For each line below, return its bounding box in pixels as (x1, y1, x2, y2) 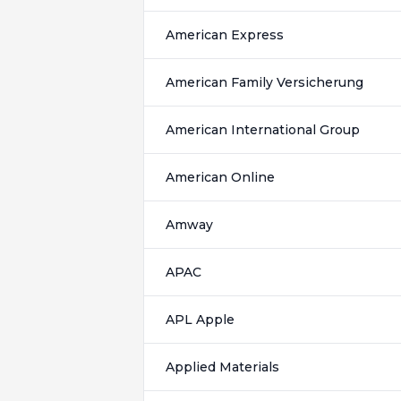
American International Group (166, 122, 360, 138)
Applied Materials (166, 359, 279, 375)
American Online (166, 169, 275, 185)
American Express (166, 27, 284, 43)
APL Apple (166, 311, 235, 328)
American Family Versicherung (166, 74, 363, 90)
